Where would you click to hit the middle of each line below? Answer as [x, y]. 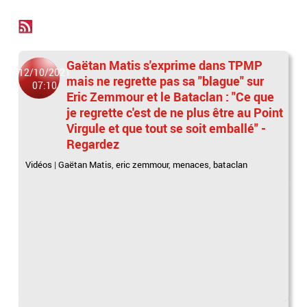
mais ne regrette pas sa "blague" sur [165, 81]
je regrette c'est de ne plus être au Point [175, 112]
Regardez [93, 144]
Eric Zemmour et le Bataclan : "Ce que [171, 97]
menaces [191, 164]
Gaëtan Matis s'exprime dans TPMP [165, 65]
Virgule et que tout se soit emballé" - [167, 128]
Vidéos [39, 164]
